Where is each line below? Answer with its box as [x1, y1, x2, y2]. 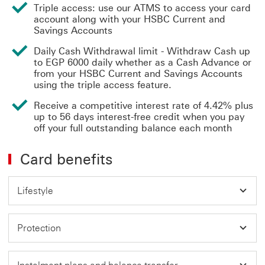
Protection [17, 222, 63, 234]
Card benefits [20, 150, 112, 168]
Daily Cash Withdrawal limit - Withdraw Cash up [34, 45, 250, 57]
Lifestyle [17, 185, 56, 196]
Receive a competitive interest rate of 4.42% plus [34, 99, 253, 111]
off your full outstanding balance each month [34, 122, 232, 134]
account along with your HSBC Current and [34, 13, 225, 25]
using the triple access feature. [34, 79, 172, 91]
